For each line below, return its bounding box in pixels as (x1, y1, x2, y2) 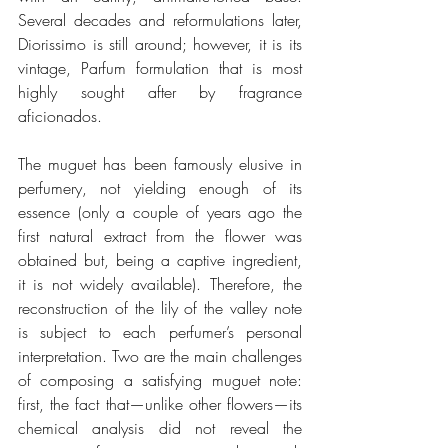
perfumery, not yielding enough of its (18, 176, 302, 199)
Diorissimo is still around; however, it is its (18, 32, 302, 55)
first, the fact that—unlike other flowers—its (18, 392, 302, 415)
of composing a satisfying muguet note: (18, 368, 302, 391)
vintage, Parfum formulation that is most (18, 56, 302, 79)
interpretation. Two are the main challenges (18, 344, 302, 367)
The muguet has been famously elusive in (18, 152, 302, 175)
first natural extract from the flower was (18, 224, 302, 247)
